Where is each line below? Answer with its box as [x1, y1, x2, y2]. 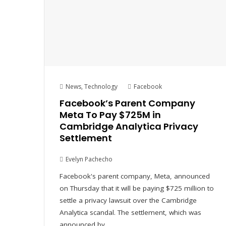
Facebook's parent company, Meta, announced [60, 171, 210, 181]
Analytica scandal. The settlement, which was [60, 207, 201, 217]
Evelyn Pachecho [66, 154, 112, 163]
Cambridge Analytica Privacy [60, 120, 198, 133]
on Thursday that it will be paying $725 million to [60, 183, 214, 193]
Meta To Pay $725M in [60, 108, 161, 121]
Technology [84, 82, 118, 91]
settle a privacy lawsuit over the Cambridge [60, 195, 197, 205]
